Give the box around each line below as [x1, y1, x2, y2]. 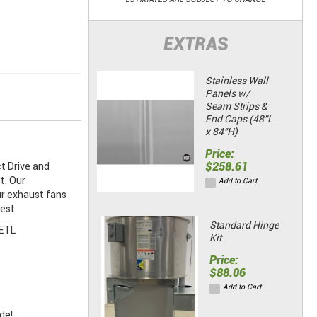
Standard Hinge [209, 219, 279, 231]
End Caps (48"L [204, 113, 273, 125]
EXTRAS [163, 34, 228, 55]
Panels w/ [204, 88, 250, 100]
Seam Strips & [204, 100, 267, 113]
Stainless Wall [204, 75, 268, 87]
